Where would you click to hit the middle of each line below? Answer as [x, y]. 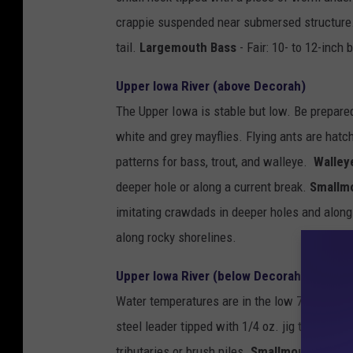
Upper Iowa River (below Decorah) [211, 276]
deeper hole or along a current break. [213, 187]
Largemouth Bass [188, 48]
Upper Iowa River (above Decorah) [211, 86]
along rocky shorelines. [176, 238]
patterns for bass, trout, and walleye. [215, 162]
